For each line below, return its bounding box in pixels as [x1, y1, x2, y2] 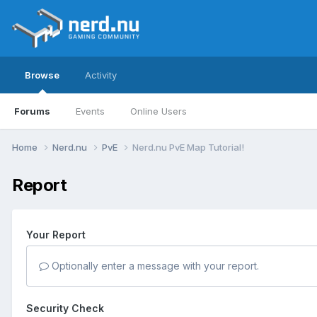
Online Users [130, 105, 187, 117]
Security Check [26, 301, 104, 314]
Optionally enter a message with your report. [49, 259, 259, 272]
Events [76, 105, 105, 117]
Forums [14, 105, 50, 117]
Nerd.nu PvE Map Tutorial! [132, 141, 244, 153]
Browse [25, 69, 59, 81]
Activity [85, 69, 117, 81]
